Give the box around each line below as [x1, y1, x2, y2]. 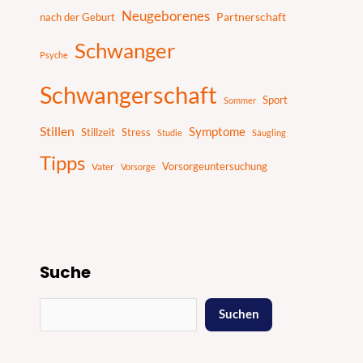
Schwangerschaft [40, 79, 218, 109]
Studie [157, 126, 183, 138]
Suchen [218, 307, 259, 322]
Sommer [224, 94, 257, 105]
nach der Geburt [40, 10, 116, 23]
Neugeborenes [122, 7, 211, 24]
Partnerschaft [216, 10, 287, 23]
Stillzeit [81, 125, 116, 139]
